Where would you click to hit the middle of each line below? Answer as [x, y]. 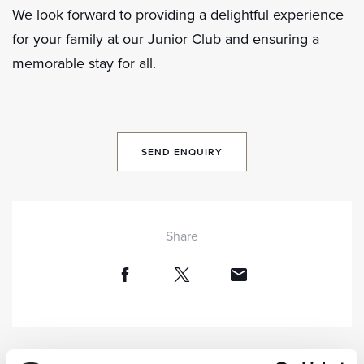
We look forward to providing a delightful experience [178, 14]
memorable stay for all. [84, 63]
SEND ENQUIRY [182, 152]
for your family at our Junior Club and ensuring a [166, 39]
